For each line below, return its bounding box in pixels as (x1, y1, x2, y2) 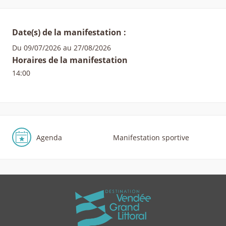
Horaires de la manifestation (12, 54, 128, 66)
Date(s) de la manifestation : (12, 27, 126, 38)
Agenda (36, 132, 62, 142)
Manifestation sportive (113, 132, 189, 142)
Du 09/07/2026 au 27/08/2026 (12, 43, 111, 53)
